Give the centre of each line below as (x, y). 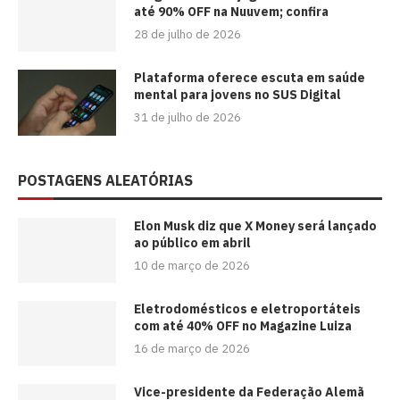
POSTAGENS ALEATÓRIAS (105, 180)
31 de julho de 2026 (187, 118)
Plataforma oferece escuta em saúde (250, 78)
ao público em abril (192, 242)
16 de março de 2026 (192, 349)
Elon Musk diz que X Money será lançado (255, 225)
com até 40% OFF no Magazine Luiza (243, 326)
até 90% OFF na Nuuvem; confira (231, 12)
